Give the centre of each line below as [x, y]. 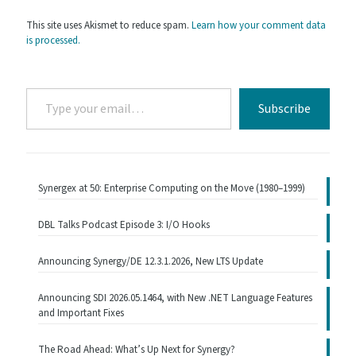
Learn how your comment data [259, 26]
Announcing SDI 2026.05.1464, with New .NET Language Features [175, 298]
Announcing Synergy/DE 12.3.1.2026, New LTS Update [151, 262]
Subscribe [284, 109]
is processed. [53, 41]
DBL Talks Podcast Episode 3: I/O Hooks [124, 225]
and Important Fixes [81, 313]
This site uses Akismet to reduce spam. [109, 26]
